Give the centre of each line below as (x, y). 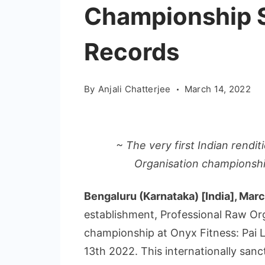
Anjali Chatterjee (134, 89)
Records (132, 52)
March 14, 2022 (217, 89)
